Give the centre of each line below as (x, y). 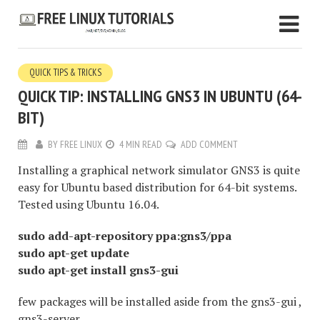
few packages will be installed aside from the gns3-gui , (160, 302)
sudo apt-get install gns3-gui (98, 270)
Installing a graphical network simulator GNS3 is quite (159, 170)
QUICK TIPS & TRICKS (65, 73)
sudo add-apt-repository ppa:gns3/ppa (125, 236)
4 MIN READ (141, 145)
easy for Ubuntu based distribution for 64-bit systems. (157, 187)
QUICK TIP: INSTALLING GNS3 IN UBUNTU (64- (160, 96)
